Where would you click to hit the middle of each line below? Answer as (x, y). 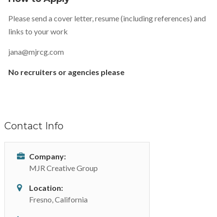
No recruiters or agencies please (66, 72)
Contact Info (34, 126)
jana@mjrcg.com (36, 52)
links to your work (38, 31)
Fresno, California (58, 199)
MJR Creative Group (63, 168)
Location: (46, 188)
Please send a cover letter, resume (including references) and (107, 18)
